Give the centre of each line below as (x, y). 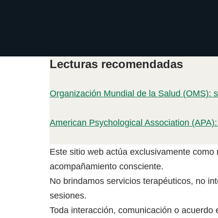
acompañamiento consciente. (107, 167)
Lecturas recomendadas (116, 64)
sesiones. (68, 196)
